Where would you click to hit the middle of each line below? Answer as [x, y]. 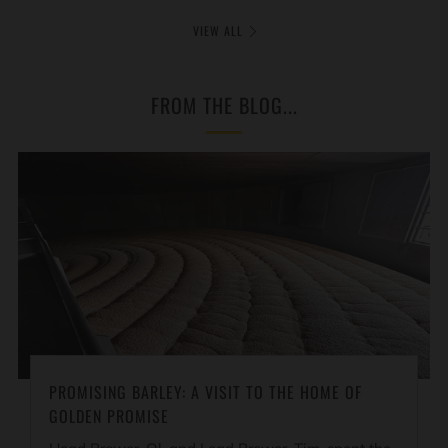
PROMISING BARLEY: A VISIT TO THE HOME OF [206, 391]
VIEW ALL [217, 30]
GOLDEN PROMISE [109, 415]
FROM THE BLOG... [224, 105]
